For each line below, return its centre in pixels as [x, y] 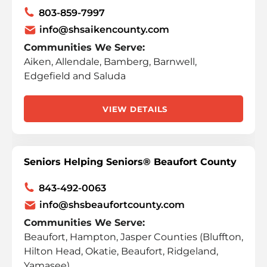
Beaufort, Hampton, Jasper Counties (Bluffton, [133, 237]
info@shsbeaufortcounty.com [112, 205]
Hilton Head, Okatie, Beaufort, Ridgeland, [121, 251]
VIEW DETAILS [135, 109]
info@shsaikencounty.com [104, 30]
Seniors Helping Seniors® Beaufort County [130, 162]
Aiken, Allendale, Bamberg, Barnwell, [110, 62]
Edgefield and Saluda [75, 76]
